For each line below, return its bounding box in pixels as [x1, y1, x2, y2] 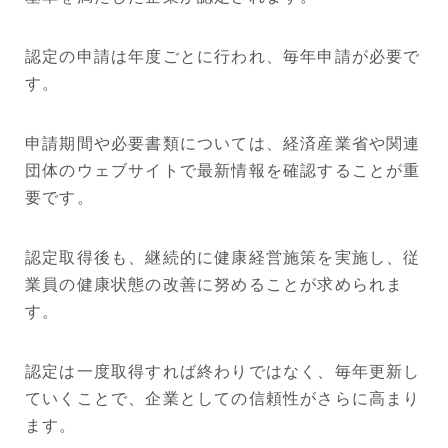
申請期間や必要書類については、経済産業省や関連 [25, 134, 421, 152]
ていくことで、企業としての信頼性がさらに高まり [25, 389, 421, 407]
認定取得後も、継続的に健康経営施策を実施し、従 [25, 248, 421, 266]
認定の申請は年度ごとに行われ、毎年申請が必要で [25, 47, 421, 65]
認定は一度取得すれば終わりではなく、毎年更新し [25, 362, 421, 380]
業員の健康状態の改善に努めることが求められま [25, 275, 404, 293]
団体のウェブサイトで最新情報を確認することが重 [25, 161, 421, 179]
